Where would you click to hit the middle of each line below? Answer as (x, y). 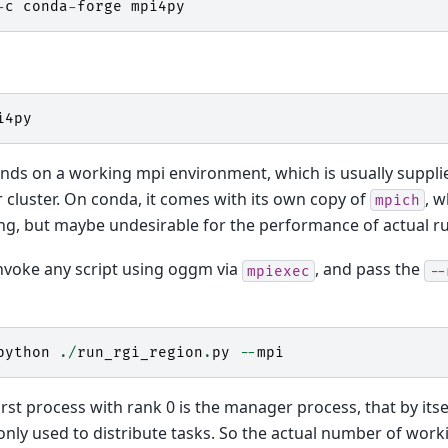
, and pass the (369, 269)
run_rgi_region (139, 352)
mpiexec (278, 271)
